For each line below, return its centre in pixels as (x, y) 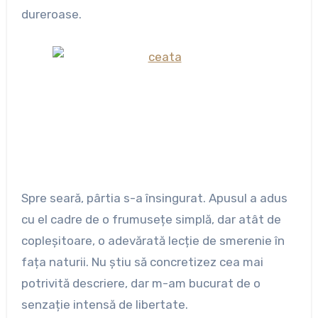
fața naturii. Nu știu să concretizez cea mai (142, 262)
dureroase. (51, 15)
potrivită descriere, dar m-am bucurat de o (141, 284)
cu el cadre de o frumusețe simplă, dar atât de (151, 220)
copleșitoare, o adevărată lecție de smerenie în (153, 241)
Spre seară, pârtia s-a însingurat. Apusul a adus (154, 198)
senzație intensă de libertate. (104, 305)
